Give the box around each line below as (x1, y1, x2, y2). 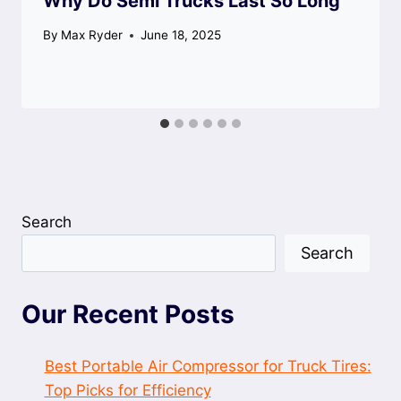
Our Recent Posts (21, 298, 235, 329)
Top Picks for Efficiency (44, 380, 211, 399)
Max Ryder (61, 28, 124, 43)
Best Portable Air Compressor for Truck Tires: (44, 356, 371, 375)
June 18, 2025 (141, 28, 222, 43)
